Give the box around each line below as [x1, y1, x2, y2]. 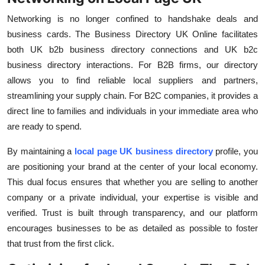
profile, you [215, 146, 258, 157]
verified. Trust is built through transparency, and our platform [7, 208, 258, 218]
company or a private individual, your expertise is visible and [7, 192, 258, 203]
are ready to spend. [7, 121, 82, 132]
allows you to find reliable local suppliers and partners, [7, 75, 258, 86]
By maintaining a [7, 146, 72, 157]
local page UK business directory [75, 146, 213, 157]
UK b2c [225, 44, 258, 55]
